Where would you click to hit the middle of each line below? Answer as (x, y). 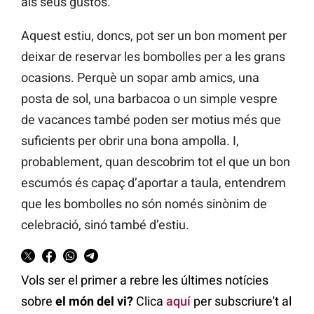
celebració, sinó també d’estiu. (105, 225)
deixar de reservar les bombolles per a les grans (153, 57)
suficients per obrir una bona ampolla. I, (130, 141)
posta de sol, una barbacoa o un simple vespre (149, 99)
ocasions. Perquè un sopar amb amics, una (140, 78)
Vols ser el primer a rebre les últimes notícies (145, 280)
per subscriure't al (241, 301)
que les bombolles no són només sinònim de (144, 204)
